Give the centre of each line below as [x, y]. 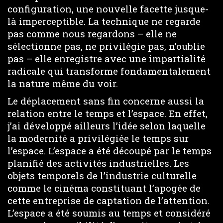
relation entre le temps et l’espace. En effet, [108, 113]
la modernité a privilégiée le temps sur [98, 138]
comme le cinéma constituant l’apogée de [104, 188]
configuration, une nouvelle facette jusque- [108, 9]
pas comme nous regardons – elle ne [92, 34]
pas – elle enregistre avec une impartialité [107, 58]
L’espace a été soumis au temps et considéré [109, 213]
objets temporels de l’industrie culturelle [102, 175]
